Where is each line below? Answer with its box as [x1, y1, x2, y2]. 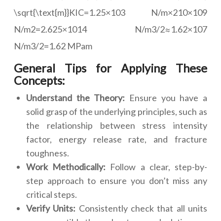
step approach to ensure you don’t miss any [26, 175, 207, 186]
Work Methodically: [26, 161, 110, 172]
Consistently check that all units [75, 203, 208, 214]
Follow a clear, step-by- [110, 161, 208, 172]
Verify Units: [26, 203, 76, 214]
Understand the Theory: [26, 92, 125, 103]
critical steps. [26, 189, 77, 200]
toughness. [26, 147, 69, 158]
